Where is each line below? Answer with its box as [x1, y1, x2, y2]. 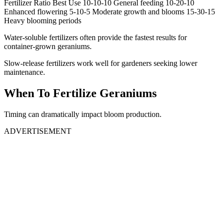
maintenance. [4, 67, 45, 76]
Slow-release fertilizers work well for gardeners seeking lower [4, 58, 197, 67]
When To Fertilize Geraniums [4, 86, 157, 100]
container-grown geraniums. [4, 42, 92, 51]
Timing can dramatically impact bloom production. [4, 110, 162, 118]
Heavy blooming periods [4, 16, 81, 25]
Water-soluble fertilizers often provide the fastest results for [4, 33, 187, 42]
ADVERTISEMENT [4, 126, 71, 135]
